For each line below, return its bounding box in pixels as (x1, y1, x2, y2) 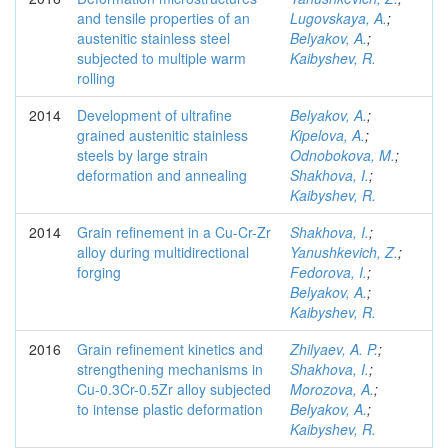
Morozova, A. (290, 379, 374, 399)
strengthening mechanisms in (77, 359, 263, 379)
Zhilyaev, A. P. (290, 339, 378, 359)
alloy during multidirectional (77, 242, 249, 262)
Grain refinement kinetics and (77, 339, 263, 359)
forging (77, 262, 121, 282)
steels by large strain (77, 145, 208, 165)
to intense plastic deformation (77, 399, 263, 419)
